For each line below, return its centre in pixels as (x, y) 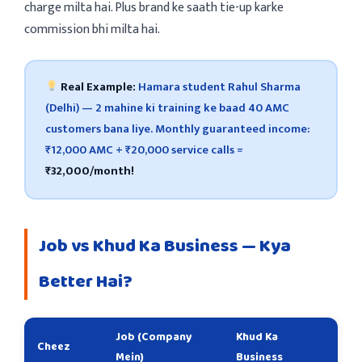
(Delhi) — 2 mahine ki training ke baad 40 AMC (167, 108)
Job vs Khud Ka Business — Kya (165, 246)
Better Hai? (86, 282)
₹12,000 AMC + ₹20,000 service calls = (143, 150)
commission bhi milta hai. (92, 29)
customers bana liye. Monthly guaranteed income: (177, 129)
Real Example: (99, 87)
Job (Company (154, 337)
